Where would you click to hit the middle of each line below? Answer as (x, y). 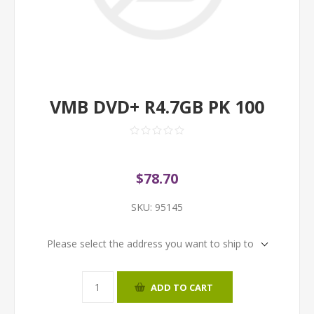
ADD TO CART (182, 287)
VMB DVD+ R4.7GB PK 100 (157, 107)
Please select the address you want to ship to (150, 244)
